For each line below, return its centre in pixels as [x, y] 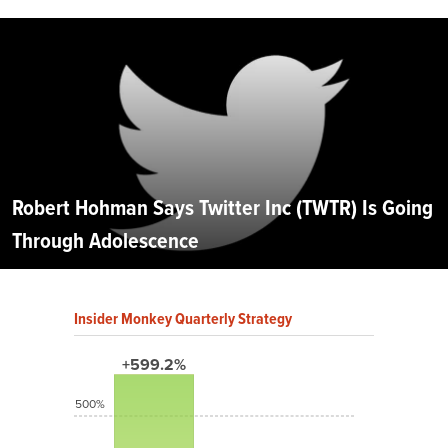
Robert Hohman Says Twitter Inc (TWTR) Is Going [222, 207]
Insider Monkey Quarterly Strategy [183, 318]
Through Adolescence [105, 240]
